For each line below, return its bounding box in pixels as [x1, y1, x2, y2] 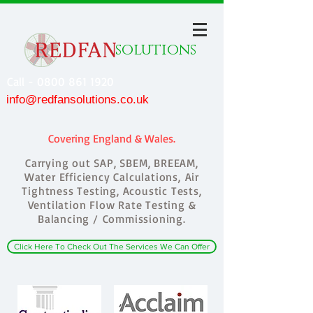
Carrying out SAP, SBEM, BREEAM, [25, 156, 198, 170]
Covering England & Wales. [48, 131, 175, 145]
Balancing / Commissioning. [38, 212, 186, 226]
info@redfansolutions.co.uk [6, 93, 149, 106]
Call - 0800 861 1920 [7, 74, 118, 89]
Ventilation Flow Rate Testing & [27, 198, 196, 212]
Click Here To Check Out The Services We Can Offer [14, 242, 210, 252]
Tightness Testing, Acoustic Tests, [22, 184, 202, 198]
